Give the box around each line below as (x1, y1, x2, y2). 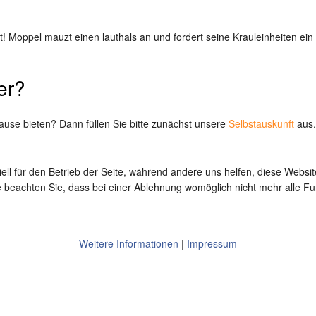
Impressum (187, 236, 237, 250)
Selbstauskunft (229, 116, 294, 130)
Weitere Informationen (79, 236, 178, 250)
